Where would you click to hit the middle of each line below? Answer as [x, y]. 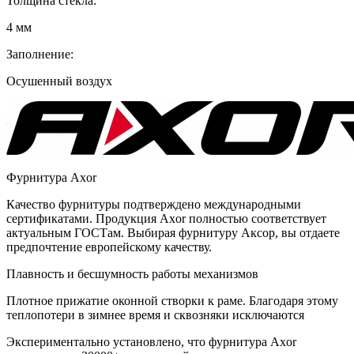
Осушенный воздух [59, 81]
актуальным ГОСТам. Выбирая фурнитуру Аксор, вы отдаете [173, 233]
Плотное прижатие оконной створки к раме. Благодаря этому [172, 301]
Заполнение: [40, 55]
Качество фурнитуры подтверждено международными [154, 205]
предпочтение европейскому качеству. [109, 247]
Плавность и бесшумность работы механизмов [132, 274]
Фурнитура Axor [51, 178]
